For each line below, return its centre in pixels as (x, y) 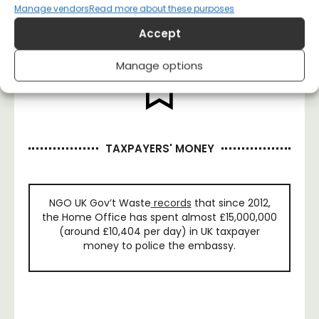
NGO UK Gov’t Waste (100, 203)
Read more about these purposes (162, 9)
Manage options (159, 65)
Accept (159, 33)
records (171, 203)
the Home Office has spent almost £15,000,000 (159, 217)
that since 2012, (231, 203)
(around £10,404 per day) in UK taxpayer (159, 231)
